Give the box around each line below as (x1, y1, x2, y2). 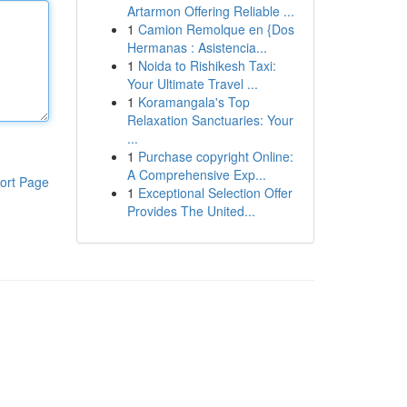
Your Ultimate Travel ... (126, 74, 258, 93)
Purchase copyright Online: (137, 147, 293, 165)
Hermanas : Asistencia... (126, 38, 267, 56)
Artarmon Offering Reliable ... (126, 2, 294, 20)
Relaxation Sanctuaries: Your (126, 111, 293, 129)
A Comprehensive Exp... (126, 165, 266, 184)
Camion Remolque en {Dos (137, 20, 294, 38)
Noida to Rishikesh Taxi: (137, 56, 276, 74)
